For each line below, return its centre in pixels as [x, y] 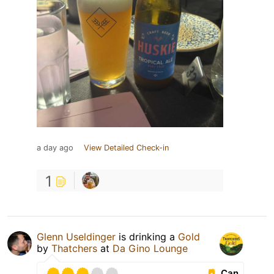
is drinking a [147, 236]
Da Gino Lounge [150, 248]
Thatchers [74, 248]
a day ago [55, 147]
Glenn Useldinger [76, 236]
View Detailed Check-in [126, 147]
